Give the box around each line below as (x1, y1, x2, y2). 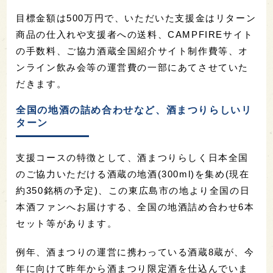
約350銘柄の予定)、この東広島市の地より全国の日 (16, 185, 250, 196)
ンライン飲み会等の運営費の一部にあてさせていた (16, 62, 249, 73)
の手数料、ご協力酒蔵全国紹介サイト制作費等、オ (16, 46, 249, 57)
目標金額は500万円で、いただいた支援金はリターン (16, 13, 257, 24)
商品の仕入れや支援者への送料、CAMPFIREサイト (16, 29, 253, 40)
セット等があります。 (16, 218, 118, 229)
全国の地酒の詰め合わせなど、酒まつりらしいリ (16, 105, 252, 116)
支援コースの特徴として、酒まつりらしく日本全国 (16, 152, 249, 163)
